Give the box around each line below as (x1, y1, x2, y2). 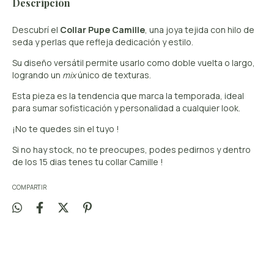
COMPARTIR (12, 183, 46, 192)
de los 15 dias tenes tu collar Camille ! (12, 156, 163, 168)
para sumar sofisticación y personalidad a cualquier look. (12, 102, 240, 114)
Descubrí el (12, 24, 60, 36)
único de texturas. (76, 69, 151, 81)
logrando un (12, 69, 62, 81)
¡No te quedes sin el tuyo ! (12, 123, 119, 135)
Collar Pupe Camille (60, 24, 145, 36)
